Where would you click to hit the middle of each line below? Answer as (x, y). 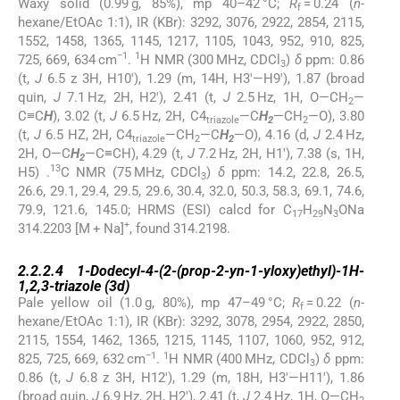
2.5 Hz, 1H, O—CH (289, 97)
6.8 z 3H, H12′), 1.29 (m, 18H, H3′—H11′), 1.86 (219, 378)
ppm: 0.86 (333, 59)
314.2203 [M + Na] (71, 228)
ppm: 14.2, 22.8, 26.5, (294, 172)
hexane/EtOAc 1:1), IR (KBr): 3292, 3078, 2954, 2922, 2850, (191, 322)
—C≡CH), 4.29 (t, (136, 153)
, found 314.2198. (180, 228)
